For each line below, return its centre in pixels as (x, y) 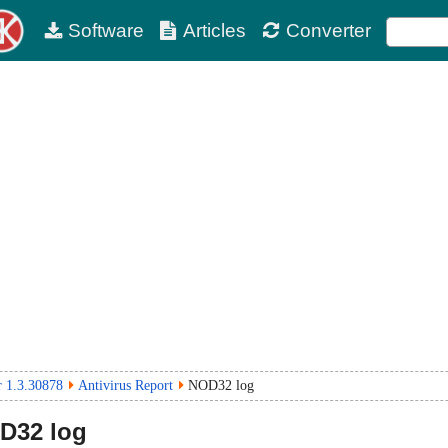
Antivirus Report (125, 385)
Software (105, 30)
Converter (328, 30)
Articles (215, 30)
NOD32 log (221, 385)
